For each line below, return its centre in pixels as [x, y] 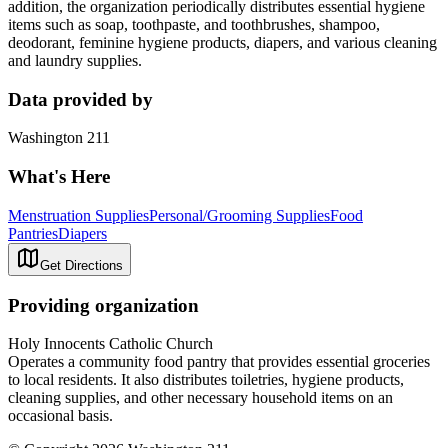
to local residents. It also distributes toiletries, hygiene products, [206, 380]
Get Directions [81, 265]
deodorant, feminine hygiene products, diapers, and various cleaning [222, 42]
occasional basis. [60, 416]
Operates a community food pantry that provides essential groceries [219, 362]
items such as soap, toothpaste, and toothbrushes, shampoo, [194, 24]
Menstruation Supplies [78, 215]
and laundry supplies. [75, 60]
